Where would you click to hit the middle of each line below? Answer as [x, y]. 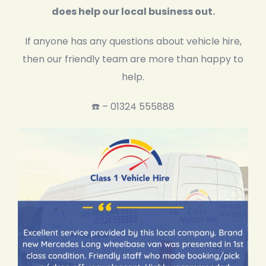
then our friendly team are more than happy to [133, 59]
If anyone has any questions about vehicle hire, [133, 42]
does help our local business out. [133, 12]
